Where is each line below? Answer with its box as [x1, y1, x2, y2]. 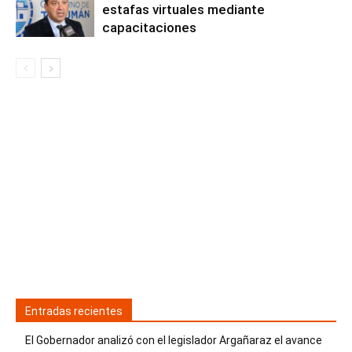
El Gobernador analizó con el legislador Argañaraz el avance [25, 334, 322, 347]
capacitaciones [102, 20, 196, 36]
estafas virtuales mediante [102, 2, 265, 18]
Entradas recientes [25, 305, 123, 318]
